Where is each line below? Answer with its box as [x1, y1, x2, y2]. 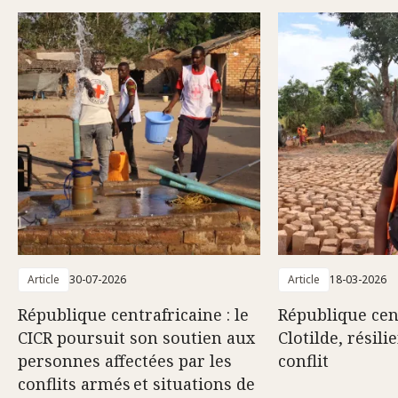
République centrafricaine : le [18, 304, 249, 325]
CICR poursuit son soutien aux [18, 327, 255, 348]
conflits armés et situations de [18, 373, 255, 394]
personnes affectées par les [18, 350, 232, 371]
